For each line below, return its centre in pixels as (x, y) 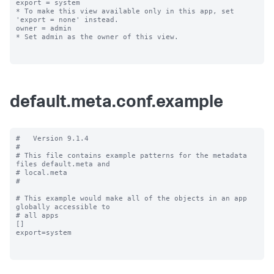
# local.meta (42, 172)
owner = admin (44, 28)
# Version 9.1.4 (52, 138)
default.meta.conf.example (117, 103)
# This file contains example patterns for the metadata (131, 155)
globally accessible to (63, 207)
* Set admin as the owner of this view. (97, 37)
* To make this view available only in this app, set (125, 11)
